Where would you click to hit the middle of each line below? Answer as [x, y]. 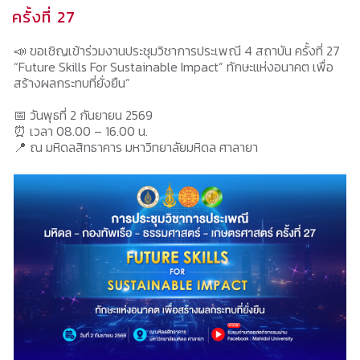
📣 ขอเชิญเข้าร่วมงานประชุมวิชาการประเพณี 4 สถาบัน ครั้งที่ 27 [177, 51]
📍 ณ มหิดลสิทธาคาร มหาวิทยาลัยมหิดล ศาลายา [136, 147]
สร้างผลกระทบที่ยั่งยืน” [72, 83]
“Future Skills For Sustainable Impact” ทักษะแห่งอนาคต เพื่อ [174, 67]
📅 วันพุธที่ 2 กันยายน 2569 [83, 115]
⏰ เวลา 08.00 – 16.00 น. [81, 131]
